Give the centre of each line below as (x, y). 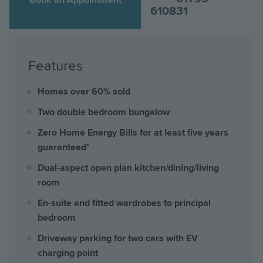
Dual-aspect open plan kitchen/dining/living (128, 168)
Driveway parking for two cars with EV (118, 238)
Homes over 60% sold (84, 91)
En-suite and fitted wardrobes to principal (124, 203)
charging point (68, 253)
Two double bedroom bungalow (104, 112)
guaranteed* (64, 147)
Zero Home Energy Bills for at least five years (133, 132)
